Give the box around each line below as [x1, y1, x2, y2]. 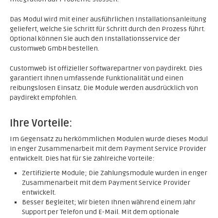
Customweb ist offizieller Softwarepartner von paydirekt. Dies [10, 64, 202, 73]
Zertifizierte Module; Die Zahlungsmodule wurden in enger [22, 169, 207, 177]
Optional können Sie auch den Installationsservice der [10, 35, 180, 43]
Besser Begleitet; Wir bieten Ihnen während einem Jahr [22, 198, 196, 206]
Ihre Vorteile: [10, 117, 72, 129]
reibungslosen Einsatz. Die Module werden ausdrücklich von [10, 84, 198, 92]
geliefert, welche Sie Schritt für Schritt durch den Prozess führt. [10, 25, 205, 33]
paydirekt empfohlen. [10, 93, 77, 102]
